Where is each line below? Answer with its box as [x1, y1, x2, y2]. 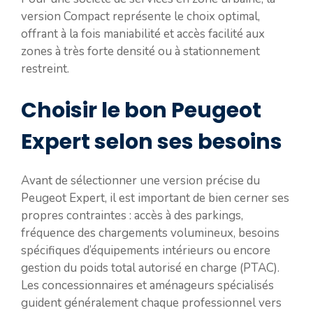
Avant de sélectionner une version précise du [21, 173, 260, 189]
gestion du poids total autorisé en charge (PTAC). [21, 260, 279, 276]
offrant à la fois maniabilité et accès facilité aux [21, 25, 265, 42]
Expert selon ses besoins [21, 127, 282, 156]
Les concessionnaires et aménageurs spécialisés [21, 277, 274, 293]
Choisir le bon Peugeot [21, 96, 261, 125]
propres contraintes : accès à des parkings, [21, 208, 243, 224]
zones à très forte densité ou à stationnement [21, 43, 260, 59]
